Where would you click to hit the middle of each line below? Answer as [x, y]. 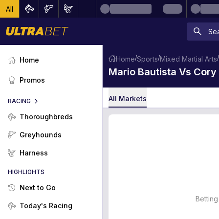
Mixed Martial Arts [188, 59]
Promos [32, 80]
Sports [147, 59]
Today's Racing [46, 206]
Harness [34, 153]
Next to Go [38, 187]
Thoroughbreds [46, 117]
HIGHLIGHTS [26, 172]
